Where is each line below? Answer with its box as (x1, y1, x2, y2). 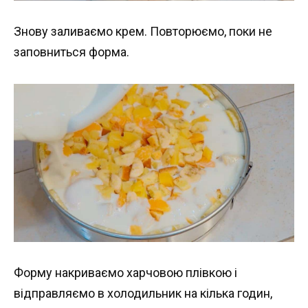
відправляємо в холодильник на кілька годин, (14, 286, 272, 301)
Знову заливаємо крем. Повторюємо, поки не (14, 24, 272, 39)
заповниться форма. (14, 45, 129, 60)
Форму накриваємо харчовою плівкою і (14, 265, 237, 280)
